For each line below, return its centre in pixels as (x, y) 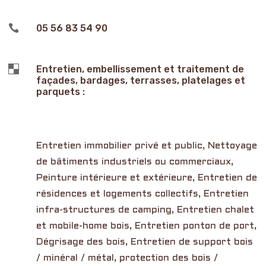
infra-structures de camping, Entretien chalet (145, 210)
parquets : (60, 91)
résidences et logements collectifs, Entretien (142, 194)
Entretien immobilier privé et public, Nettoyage (146, 145)
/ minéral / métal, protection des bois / (127, 258)
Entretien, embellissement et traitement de (140, 69)
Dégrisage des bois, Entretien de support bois (144, 242)
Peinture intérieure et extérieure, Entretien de (146, 178)
